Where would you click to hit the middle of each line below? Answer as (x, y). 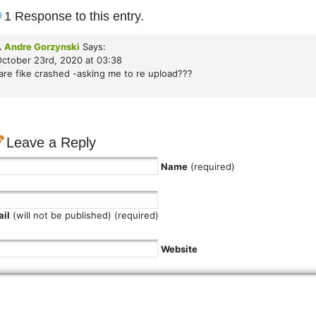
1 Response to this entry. (74, 17)
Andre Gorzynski (42, 47)
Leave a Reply (51, 143)
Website (179, 249)
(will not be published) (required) (84, 215)
